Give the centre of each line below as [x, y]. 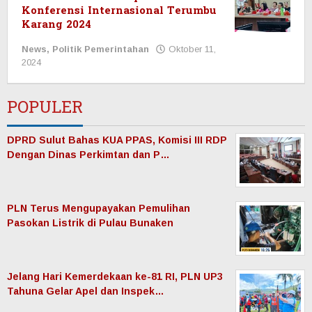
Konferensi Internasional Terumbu [119, 11]
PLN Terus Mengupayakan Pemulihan [99, 209]
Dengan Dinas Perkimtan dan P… [88, 155]
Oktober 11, [192, 49]
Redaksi [67, 76]
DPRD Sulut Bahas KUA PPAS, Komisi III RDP [117, 140]
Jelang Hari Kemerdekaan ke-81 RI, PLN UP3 [115, 277]
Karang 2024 [56, 25]
